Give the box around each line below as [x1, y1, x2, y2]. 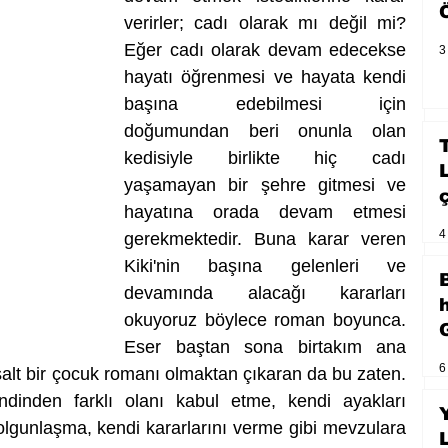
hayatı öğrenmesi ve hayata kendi [124, 67, 406, 88]
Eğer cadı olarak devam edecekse [124, 40, 406, 61]
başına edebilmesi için [124, 94, 406, 115]
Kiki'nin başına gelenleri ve [124, 256, 406, 277]
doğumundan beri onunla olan [124, 121, 406, 142]
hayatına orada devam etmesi [124, 202, 406, 223]
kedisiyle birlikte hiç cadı [124, 148, 406, 169]
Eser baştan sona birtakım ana [124, 337, 406, 358]
